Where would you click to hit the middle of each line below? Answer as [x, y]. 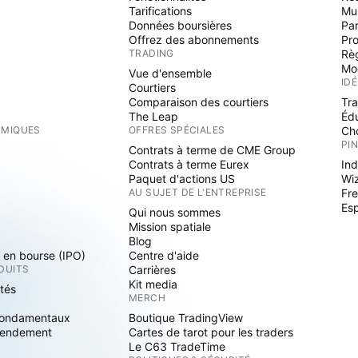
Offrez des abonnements [194, 40]
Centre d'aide [164, 255]
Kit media [153, 284]
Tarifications [160, 11]
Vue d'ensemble [170, 73]
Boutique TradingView [186, 318]
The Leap [153, 116]
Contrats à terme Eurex [189, 164]
